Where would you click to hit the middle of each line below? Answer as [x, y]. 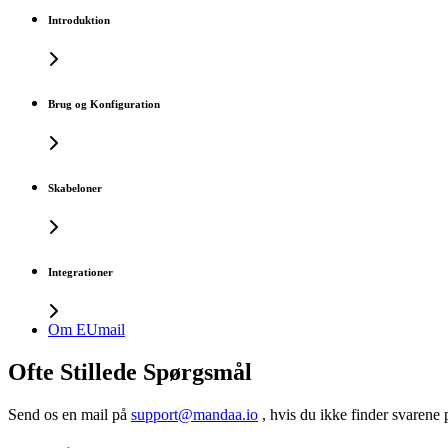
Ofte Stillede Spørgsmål [130, 371]
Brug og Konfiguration [104, 103]
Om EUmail [86, 329]
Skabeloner [75, 187]
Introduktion [79, 19]
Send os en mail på [69, 414]
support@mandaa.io [194, 414]
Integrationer [80, 271]
